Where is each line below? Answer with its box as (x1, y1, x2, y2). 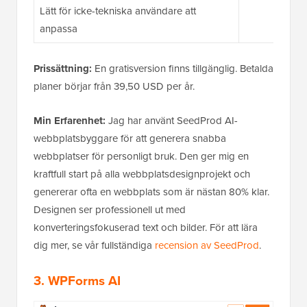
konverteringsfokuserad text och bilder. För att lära (34, 220, 258, 236)
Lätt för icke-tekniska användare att (39, 3, 196, 19)
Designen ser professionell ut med (34, 202, 186, 218)
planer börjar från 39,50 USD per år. (34, 79, 195, 95)
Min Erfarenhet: (34, 113, 106, 129)
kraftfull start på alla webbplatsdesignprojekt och (34, 167, 250, 182)
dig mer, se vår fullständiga (34, 238, 155, 254)
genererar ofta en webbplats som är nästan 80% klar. (34, 184, 269, 200)
